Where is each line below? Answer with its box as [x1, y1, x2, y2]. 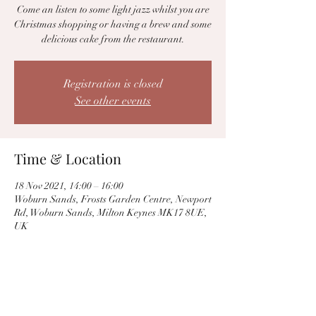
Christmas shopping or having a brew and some [14, 18, 212, 30]
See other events [75, 94, 151, 108]
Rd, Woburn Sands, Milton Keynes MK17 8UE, [14, 207, 207, 219]
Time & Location [14, 149, 121, 168]
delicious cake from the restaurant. [41, 33, 185, 45]
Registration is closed [63, 77, 163, 91]
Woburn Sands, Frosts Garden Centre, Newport [14, 193, 212, 205]
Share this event [14, 294, 116, 313]
